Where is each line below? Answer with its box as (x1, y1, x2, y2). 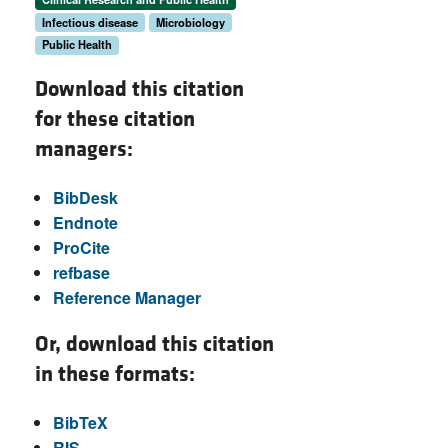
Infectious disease (42, 13, 138, 30)
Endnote (52, 210, 118, 234)
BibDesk (52, 185, 118, 209)
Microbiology (156, 13, 225, 30)
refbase (52, 260, 110, 284)
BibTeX (52, 410, 108, 434)
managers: (35, 135, 133, 163)
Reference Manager (52, 285, 201, 309)
